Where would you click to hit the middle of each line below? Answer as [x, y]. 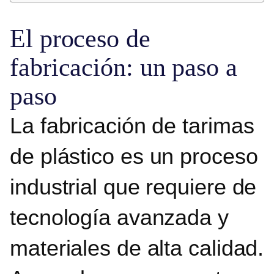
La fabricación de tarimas [132, 125]
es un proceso [189, 156]
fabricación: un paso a [124, 67]
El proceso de [80, 38]
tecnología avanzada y [119, 217]
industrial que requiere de [133, 187]
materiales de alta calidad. [137, 248]
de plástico [65, 156]
